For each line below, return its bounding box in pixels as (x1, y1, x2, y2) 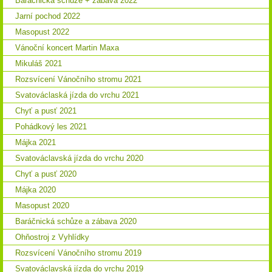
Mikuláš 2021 (15, 58, 62, 68)
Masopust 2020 (15, 200, 69, 210)
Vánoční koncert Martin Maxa (15, 42, 119, 52)
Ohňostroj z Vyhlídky (15, 232, 89, 242)
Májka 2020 (15, 185, 56, 194)
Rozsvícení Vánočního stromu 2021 (15, 74, 141, 84)
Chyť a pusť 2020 (15, 169, 76, 178)
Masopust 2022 (15, 27, 69, 36)
